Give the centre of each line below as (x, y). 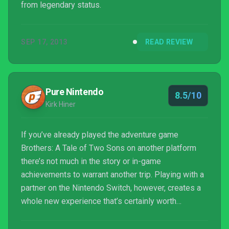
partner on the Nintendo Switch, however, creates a (111, 188)
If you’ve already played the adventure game (100, 135)
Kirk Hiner (61, 104)
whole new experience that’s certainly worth (99, 201)
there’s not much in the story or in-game (91, 161)
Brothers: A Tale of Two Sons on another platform (109, 148)
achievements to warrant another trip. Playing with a (112, 175)
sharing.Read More (54, 214)
